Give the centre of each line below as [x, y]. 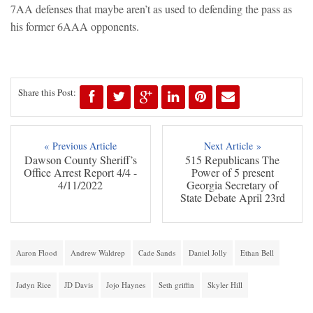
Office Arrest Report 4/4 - [81, 173]
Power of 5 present [232, 173]
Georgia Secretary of [233, 185]
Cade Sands [157, 253]
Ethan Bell [257, 253]
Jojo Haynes [126, 285]
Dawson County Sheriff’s [80, 160]
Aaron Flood [37, 253]
